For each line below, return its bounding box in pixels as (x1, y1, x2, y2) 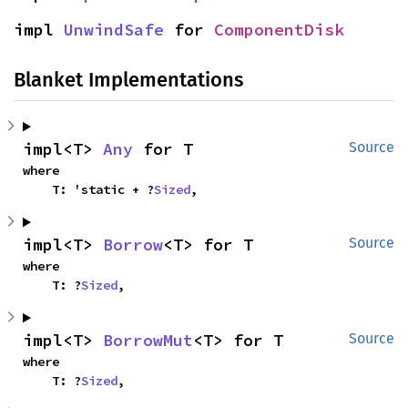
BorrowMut (103, 330, 193, 352)
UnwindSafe (64, 19, 164, 41)
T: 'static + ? (52, 181, 154, 199)
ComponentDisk (214, 19, 344, 41)
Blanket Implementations (14, 67, 243, 93)
